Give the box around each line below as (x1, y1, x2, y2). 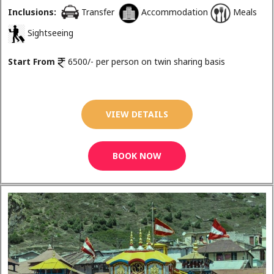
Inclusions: (8, 6, 56, 18)
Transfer (81, 6, 117, 18)
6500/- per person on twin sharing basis (65, 55, 225, 67)
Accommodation (141, 6, 210, 18)
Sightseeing (25, 27, 73, 39)
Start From (8, 55, 55, 67)
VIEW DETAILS (106, 108, 168, 120)
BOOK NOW (113, 150, 161, 162)
